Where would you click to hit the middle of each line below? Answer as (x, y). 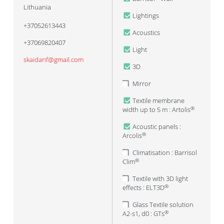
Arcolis (132, 135)
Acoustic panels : (157, 126)
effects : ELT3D (143, 187)
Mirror (142, 83)
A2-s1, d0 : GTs (143, 213)
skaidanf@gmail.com (53, 59)
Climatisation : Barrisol (165, 152)
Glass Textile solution (163, 204)
